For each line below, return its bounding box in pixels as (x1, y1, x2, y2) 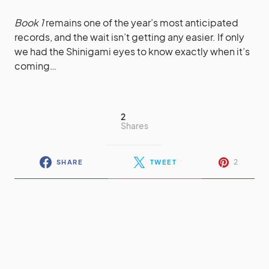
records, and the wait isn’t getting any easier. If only (14, 30, 244, 43)
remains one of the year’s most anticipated (44, 16, 238, 29)
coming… (14, 59, 56, 72)
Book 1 (14, 16, 44, 29)
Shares (121, 119, 148, 131)
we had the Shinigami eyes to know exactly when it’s (14, 44, 250, 58)
